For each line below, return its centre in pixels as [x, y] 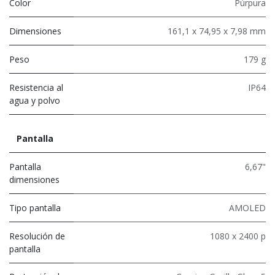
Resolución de [37, 236]
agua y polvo [35, 100]
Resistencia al [36, 87]
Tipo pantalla [35, 207]
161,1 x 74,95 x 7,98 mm [217, 31]
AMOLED [247, 207]
